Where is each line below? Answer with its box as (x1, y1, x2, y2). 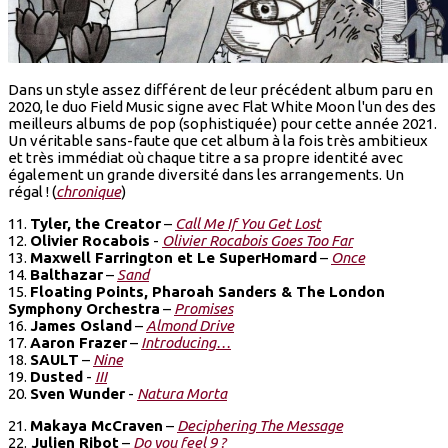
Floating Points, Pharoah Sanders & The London (30, 283, 385, 301)
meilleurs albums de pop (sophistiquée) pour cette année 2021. (8, 115, 437, 133)
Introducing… (141, 334, 231, 352)
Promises (174, 300, 233, 318)
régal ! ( (8, 183, 56, 201)
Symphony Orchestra (8, 300, 160, 318)
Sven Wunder (30, 385, 125, 403)
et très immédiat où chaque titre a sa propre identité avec (8, 149, 403, 167)
